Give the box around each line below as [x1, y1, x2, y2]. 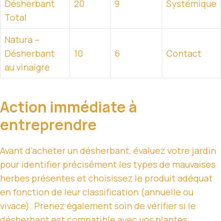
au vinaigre [4, 61, 50, 73]
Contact [166, 47, 201, 59]
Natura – [4, 33, 39, 45]
